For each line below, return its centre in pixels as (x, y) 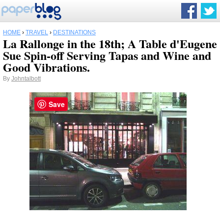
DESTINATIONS (74, 32)
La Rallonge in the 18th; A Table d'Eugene (110, 43)
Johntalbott (26, 79)
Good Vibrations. (46, 67)
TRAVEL (37, 32)
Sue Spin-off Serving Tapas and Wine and (107, 55)
